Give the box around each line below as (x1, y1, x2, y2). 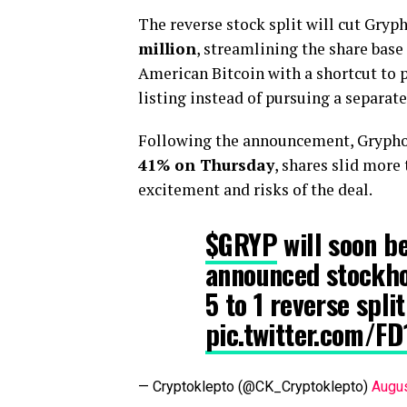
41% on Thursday (138, 154, 274, 175)
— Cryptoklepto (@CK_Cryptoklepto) (138, 378, 372, 395)
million (138, 38, 196, 59)
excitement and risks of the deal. (138, 179, 372, 200)
